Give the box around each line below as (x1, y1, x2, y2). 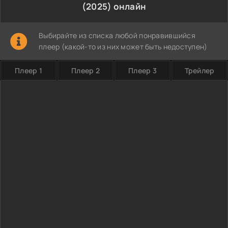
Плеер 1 (15, 66, 42, 75)
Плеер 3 (128, 66, 157, 75)
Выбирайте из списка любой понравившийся (39, 31, 195, 40)
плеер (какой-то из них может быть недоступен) (39, 42, 208, 51)
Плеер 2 (71, 66, 100, 75)
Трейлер (184, 66, 215, 75)
